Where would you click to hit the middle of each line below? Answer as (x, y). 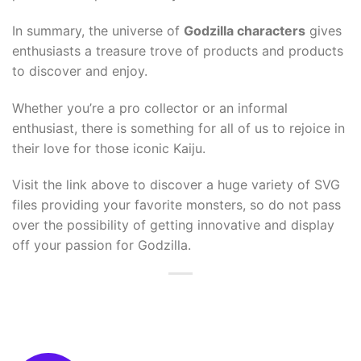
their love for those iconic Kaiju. (109, 148)
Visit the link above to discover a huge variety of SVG (176, 185)
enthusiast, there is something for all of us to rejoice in (178, 128)
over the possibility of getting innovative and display (173, 225)
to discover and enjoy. (80, 71)
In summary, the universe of (98, 30)
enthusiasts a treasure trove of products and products (178, 50)
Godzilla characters (245, 30)
